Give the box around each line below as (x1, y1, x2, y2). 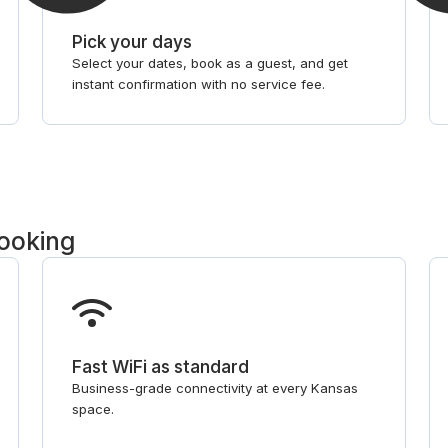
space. (72, 400, 115, 417)
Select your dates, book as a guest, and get (72, 55, 349, 72)
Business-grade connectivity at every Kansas (72, 379, 359, 396)
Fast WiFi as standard (72, 355, 250, 377)
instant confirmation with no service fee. (72, 76, 326, 93)
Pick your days (72, 31, 193, 53)
